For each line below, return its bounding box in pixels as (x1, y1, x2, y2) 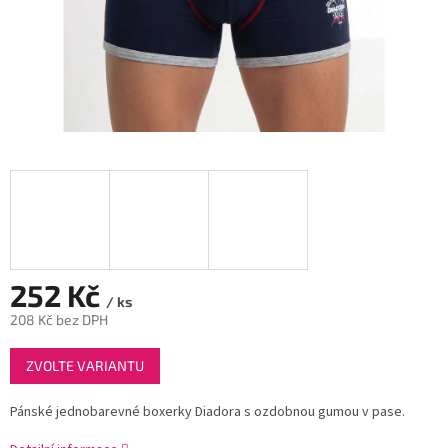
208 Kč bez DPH (10, 311, 108, 329)
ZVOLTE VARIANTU (26, 357, 144, 375)
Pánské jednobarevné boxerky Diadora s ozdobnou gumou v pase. (10, 402, 405, 423)
